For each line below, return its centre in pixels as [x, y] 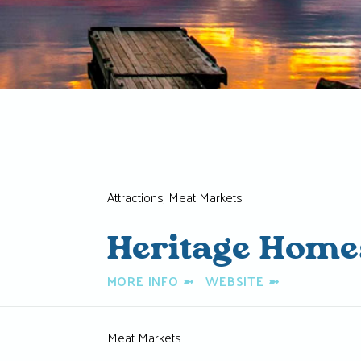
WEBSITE [237, 281]
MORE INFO [145, 281]
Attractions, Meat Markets [174, 197]
